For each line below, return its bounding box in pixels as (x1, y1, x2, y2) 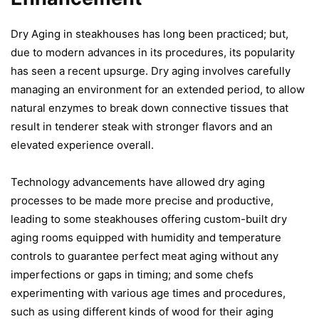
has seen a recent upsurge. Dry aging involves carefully (11, 63, 291, 78)
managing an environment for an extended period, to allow (11, 82, 305, 96)
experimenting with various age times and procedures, (11, 286, 286, 300)
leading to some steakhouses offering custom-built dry (11, 211, 287, 226)
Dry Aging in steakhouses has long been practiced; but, (11, 26, 288, 41)
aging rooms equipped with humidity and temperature (11, 230, 281, 244)
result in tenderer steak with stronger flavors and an (11, 119, 273, 133)
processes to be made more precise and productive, (11, 193, 273, 207)
